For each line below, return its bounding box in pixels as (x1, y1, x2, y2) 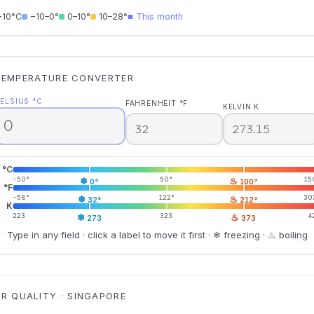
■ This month (127, 11, 183, 22)
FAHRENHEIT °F (125, 99, 189, 107)
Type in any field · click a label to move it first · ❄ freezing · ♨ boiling (6, 228, 308, 240)
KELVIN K (222, 102, 260, 111)
